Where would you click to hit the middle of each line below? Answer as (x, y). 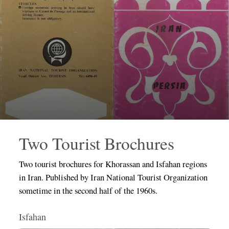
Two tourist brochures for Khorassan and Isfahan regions (113, 164)
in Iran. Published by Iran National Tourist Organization (113, 177)
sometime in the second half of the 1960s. (88, 190)
